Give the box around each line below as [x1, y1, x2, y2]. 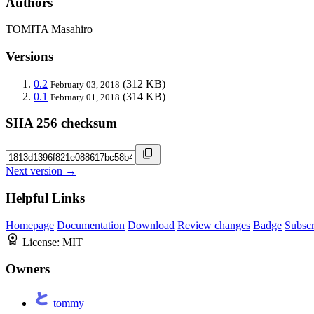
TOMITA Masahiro [6, 23, 93, 36]
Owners [6, 261, 50, 277]
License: [22, 235, 62, 248]
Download [128, 219, 175, 231]
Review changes [177, 219, 250, 231]
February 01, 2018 [50, 91, 120, 102]
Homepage [6, 219, 54, 231]
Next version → [6, 165, 76, 177]
